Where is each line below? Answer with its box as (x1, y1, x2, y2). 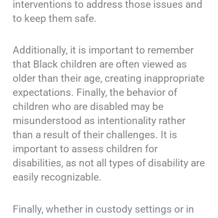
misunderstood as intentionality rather (13, 115, 186, 127)
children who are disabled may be (13, 101, 164, 113)
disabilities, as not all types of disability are (13, 157, 205, 169)
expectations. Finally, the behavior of (13, 87, 178, 99)
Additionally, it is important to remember (13, 44, 194, 56)
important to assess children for (13, 143, 158, 155)
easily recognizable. (13, 171, 102, 183)
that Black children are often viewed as (13, 58, 187, 71)
